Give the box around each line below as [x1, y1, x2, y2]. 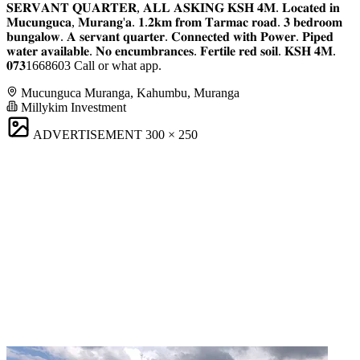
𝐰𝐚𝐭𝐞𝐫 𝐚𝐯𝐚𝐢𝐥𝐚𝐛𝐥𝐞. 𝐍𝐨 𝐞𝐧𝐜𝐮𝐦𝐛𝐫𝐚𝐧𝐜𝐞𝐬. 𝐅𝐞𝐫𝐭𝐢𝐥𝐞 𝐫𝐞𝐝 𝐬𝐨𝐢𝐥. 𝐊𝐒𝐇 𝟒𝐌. [6, 43, 336, 58]
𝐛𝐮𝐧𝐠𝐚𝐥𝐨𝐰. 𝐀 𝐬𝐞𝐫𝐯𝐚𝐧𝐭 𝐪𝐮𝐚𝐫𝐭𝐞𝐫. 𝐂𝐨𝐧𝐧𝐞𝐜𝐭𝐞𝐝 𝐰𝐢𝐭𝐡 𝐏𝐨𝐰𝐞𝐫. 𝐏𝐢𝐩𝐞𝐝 [6, 29, 333, 43]
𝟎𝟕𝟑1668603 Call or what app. [6, 58, 162, 72]
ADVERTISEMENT [33, 127, 142, 141]
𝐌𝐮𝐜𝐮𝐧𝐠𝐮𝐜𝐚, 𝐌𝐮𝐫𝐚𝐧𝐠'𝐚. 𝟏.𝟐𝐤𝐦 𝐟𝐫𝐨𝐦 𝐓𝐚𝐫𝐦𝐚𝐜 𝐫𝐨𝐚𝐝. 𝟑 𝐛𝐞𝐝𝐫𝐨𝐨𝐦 [6, 14, 342, 29]
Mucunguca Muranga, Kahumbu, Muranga [21, 85, 239, 100]
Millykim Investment [18, 100, 126, 114]
